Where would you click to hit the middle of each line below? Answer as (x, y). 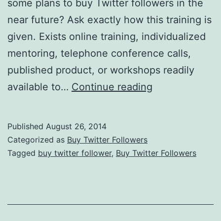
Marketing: (177, 103)
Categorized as (37, 139)
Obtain (167, 120)
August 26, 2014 (76, 126)
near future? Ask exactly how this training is (110, 19)
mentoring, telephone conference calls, (99, 53)
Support (171, 153)
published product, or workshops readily (101, 70)
